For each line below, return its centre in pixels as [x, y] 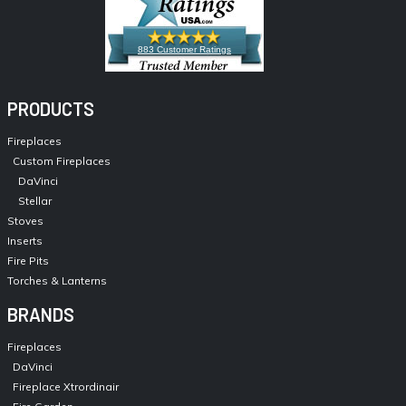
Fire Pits [28, 260]
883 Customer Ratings [184, 49]
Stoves [25, 220]
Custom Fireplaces [61, 160]
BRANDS [40, 314]
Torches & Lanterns [57, 280]
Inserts [24, 240]
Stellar [34, 200]
